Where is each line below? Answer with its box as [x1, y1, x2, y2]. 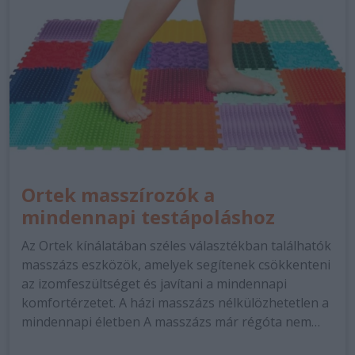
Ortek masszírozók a [21, 181, 215, 208]
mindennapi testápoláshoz [21, 204, 275, 230]
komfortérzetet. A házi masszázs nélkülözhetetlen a [21, 294, 329, 311]
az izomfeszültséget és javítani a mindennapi [21, 275, 287, 292]
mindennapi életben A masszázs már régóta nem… [21, 313, 320, 330]
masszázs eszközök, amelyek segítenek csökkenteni [21, 256, 330, 273]
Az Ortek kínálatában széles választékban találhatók [21, 237, 331, 254]
